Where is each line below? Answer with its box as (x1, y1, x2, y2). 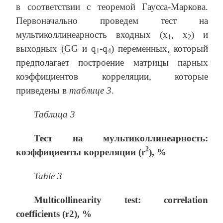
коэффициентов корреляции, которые (16, 71, 208, 82)
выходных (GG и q (16, 43, 96, 54)
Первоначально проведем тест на (16, 15, 208, 26)
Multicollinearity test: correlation (34, 194, 208, 205)
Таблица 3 (34, 109, 75, 119)
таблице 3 (69, 85, 111, 96)
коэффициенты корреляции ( (16, 146, 141, 157)
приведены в (16, 85, 69, 96)
